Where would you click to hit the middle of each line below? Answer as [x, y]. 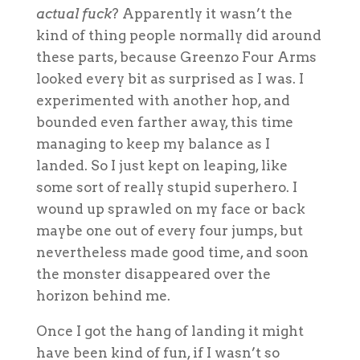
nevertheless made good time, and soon [172, 252]
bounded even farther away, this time [164, 122]
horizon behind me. [103, 295]
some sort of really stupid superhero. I [166, 187]
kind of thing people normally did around [178, 35]
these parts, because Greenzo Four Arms [176, 57]
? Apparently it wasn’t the [202, 13]
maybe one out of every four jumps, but [169, 230]
